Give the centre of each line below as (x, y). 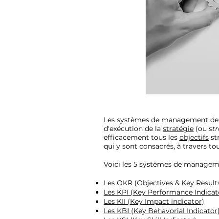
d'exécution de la (133, 128)
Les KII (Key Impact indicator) (154, 201)
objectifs (194, 137)
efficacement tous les (142, 137)
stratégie (178, 128)
